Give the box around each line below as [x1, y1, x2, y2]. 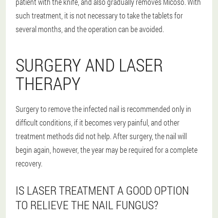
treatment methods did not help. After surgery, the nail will [16, 130, 187, 141]
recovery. [16, 158, 42, 168]
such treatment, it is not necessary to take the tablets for [16, 10, 183, 20]
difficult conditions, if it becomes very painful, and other [16, 117, 180, 127]
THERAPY [16, 71, 81, 95]
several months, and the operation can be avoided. [16, 23, 164, 34]
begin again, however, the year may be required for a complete [16, 144, 198, 155]
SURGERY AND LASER [16, 53, 163, 76]
